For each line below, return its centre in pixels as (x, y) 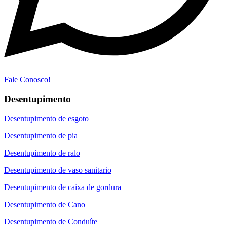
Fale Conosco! (27, 79)
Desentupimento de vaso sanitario (58, 170)
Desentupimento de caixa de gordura (63, 187)
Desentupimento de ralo (42, 153)
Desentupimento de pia (41, 136)
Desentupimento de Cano (45, 205)
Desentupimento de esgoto (46, 119)
